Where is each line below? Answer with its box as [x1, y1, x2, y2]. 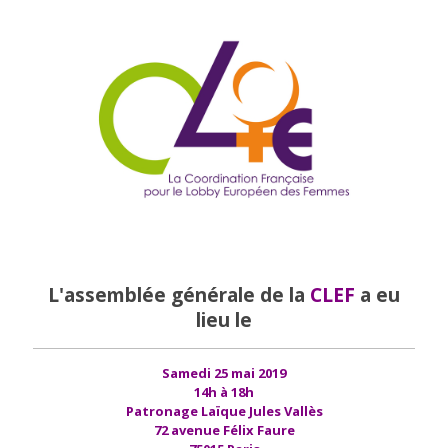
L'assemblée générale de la [48, 281, 310, 308]
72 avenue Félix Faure [153, 420, 295, 439]
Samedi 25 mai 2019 [162, 363, 286, 382]
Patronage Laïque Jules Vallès [125, 401, 323, 420]
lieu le [196, 306, 252, 333]
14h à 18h [194, 382, 254, 401]
